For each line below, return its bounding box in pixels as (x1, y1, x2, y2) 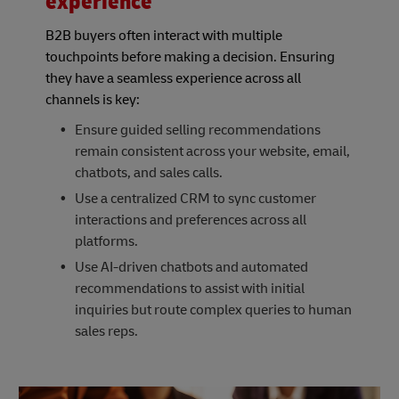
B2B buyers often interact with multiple (45, 26, 282, 45)
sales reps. (74, 322, 138, 340)
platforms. (74, 232, 138, 250)
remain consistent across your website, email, (74, 142, 350, 160)
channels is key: (45, 90, 140, 109)
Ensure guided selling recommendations (74, 120, 321, 139)
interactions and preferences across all (74, 210, 306, 229)
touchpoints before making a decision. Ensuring (45, 47, 335, 66)
